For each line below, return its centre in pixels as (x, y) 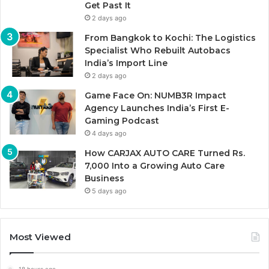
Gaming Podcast (122, 121)
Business (104, 179)
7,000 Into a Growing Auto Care (155, 166)
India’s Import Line (126, 63)
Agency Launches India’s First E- (157, 108)
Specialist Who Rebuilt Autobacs (158, 51)
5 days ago (109, 191)
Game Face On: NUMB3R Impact (156, 96)
